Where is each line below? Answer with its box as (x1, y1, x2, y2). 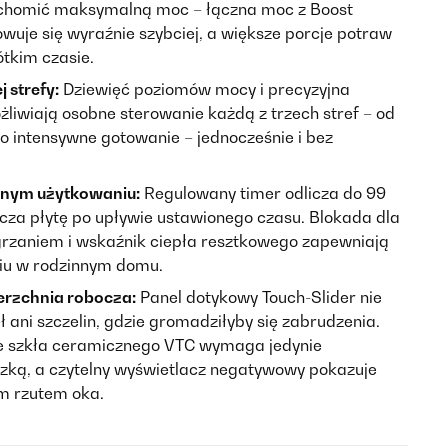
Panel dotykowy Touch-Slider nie (136, 287, 382, 307)
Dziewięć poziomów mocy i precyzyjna (59, 79, 350, 99)
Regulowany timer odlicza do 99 (140, 183, 386, 203)
